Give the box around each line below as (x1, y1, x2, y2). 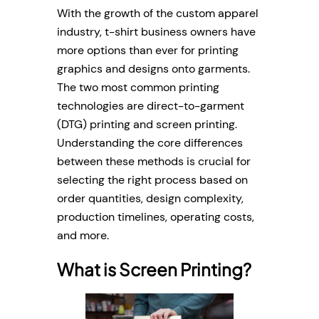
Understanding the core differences (57, 135, 243, 150)
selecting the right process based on (57, 172, 248, 187)
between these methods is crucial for (57, 153, 251, 169)
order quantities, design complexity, (57, 190, 244, 206)
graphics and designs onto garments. (57, 61, 250, 76)
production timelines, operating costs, (57, 209, 254, 224)
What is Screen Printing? (57, 258, 251, 280)
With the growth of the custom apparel (57, 5, 258, 21)
